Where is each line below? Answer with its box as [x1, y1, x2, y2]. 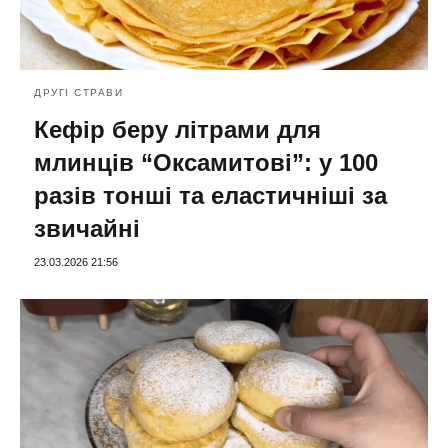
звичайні [34, 215, 140, 243]
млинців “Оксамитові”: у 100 [34, 149, 378, 177]
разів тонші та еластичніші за [34, 182, 387, 210]
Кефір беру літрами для [34, 116, 321, 144]
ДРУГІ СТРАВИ [34, 87, 123, 99]
